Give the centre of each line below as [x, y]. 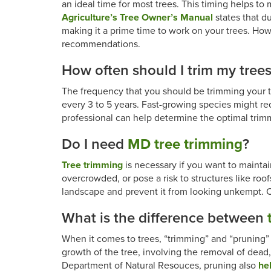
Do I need [95, 144]
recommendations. [101, 44]
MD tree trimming [185, 144]
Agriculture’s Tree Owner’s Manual [137, 18]
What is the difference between [165, 218]
